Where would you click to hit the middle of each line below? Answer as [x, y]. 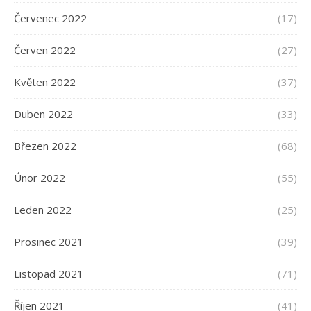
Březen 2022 [45, 145]
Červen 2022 [45, 50]
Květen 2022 [45, 82]
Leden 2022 [43, 209]
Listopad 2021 [49, 273]
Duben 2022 [43, 114]
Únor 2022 [40, 177]
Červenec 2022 [50, 18]
